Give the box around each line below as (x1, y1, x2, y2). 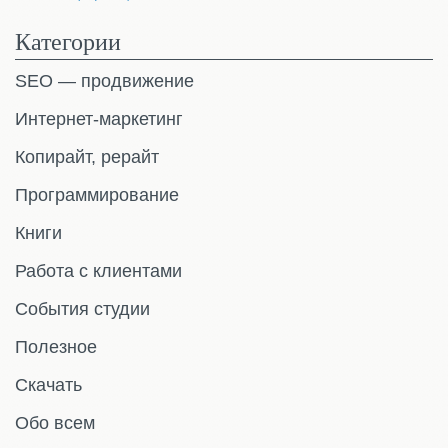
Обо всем (15, 412, 95, 433)
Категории (15, 24, 121, 57)
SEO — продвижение (15, 70, 194, 91)
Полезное (15, 336, 97, 357)
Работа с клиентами (15, 260, 182, 281)
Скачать (15, 374, 82, 395)
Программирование (15, 184, 179, 205)
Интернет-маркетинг (15, 108, 183, 129)
